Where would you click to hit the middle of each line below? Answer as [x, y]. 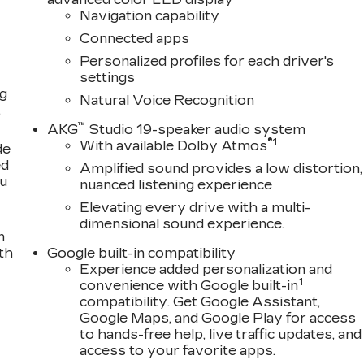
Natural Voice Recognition [167, 100]
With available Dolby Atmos [174, 145]
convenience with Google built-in [189, 285]
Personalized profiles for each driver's [207, 61]
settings [108, 77]
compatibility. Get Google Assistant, [200, 301]
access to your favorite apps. [178, 350]
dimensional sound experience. [182, 223]
